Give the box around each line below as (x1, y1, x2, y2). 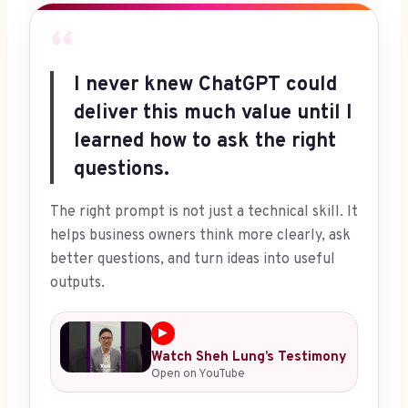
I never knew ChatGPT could (74, 73, 337, 98)
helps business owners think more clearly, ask (50, 227, 351, 246)
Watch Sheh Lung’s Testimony (151, 349, 347, 367)
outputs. (50, 274, 105, 293)
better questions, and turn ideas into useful (50, 250, 335, 270)
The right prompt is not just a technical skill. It (50, 203, 358, 222)
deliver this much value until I (74, 101, 352, 127)
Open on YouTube (151, 367, 245, 382)
